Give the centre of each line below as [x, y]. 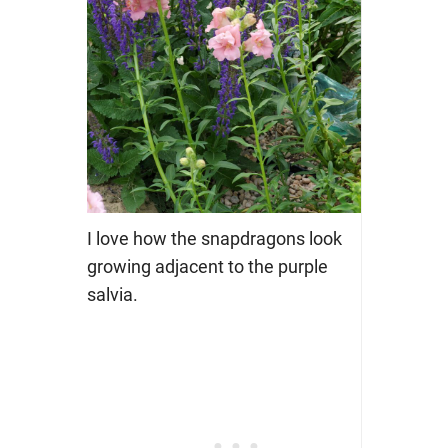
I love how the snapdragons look [214, 239]
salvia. [112, 295]
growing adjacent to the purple [207, 267]
